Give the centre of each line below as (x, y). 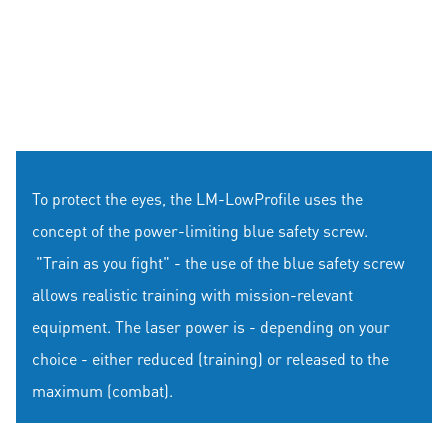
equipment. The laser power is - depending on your (211, 327)
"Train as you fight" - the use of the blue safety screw (218, 263)
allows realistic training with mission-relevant (192, 295)
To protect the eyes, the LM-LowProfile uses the (197, 199)
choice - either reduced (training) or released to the (210, 359)
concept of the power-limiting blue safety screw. (200, 231)
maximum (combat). (102, 391)
